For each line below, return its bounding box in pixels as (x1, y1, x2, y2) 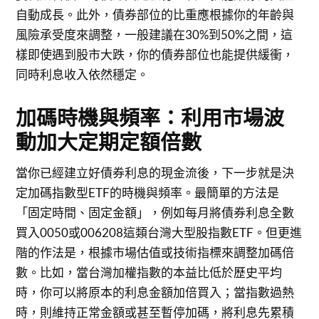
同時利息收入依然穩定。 (16, 66, 150, 82)
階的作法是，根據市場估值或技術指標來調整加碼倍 (16, 244, 295, 260)
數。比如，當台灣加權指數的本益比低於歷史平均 (16, 264, 283, 280)
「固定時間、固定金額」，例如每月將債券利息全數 (16, 204, 295, 220)
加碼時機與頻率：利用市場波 (16, 105, 285, 131)
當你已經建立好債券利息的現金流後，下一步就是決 (16, 164, 295, 180)
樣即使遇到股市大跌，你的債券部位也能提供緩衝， (16, 46, 295, 62)
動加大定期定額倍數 (16, 129, 202, 155)
